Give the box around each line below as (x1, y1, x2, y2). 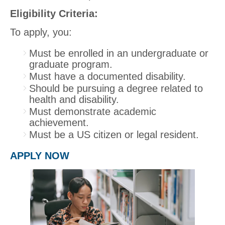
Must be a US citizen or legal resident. (29, 129, 199, 140)
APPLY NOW (10, 150, 69, 161)
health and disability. (29, 93, 119, 105)
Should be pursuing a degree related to (29, 82, 203, 94)
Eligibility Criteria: (10, 8, 98, 19)
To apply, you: (10, 26, 72, 38)
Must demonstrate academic (29, 105, 156, 117)
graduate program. (29, 58, 113, 70)
